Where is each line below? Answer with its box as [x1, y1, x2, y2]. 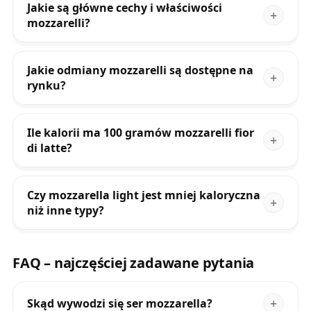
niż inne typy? [26, 202, 104, 218]
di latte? [26, 140, 72, 155]
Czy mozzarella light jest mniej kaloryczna [26, 187, 260, 203]
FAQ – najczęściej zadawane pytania [12, 253, 255, 272]
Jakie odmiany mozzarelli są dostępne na [26, 62, 253, 78]
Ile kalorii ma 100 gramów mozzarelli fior [26, 124, 254, 140]
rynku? [26, 77, 66, 93]
